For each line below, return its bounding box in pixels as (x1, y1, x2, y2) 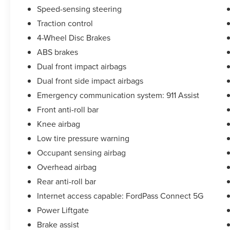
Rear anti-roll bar (37, 176, 97, 187)
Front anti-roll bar (37, 104, 99, 116)
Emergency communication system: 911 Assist (37, 89, 200, 101)
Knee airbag (37, 118, 81, 130)
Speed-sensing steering (37, 3, 122, 15)
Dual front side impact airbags (37, 75, 144, 87)
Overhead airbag (37, 161, 97, 173)
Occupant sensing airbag (37, 147, 126, 159)
